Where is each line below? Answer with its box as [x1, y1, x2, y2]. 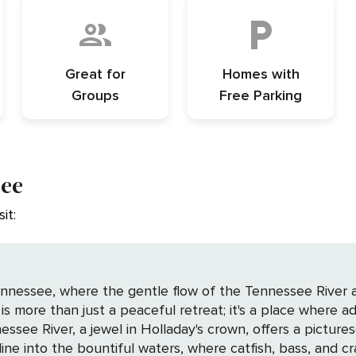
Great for [65, 64, 126, 83]
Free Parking [219, 86, 302, 104]
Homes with [222, 64, 300, 83]
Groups [72, 86, 119, 104]
